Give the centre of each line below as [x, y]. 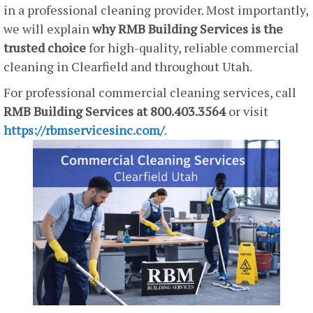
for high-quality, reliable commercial [192, 48]
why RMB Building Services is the [188, 29]
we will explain [48, 29]
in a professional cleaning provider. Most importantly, [156, 10]
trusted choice [45, 48]
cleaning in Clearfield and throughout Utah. [128, 67]
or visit [247, 111]
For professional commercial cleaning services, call [150, 93]
